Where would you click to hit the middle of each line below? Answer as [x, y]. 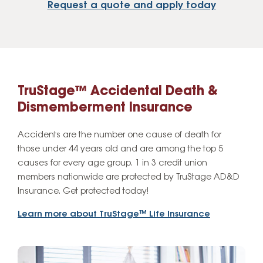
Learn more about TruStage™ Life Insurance [114, 215]
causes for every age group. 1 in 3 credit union [112, 163]
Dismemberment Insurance [105, 108]
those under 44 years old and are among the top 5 [120, 149]
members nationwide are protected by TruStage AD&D [129, 178]
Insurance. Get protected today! [83, 192]
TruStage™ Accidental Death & [118, 92]
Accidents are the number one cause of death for [119, 135]
